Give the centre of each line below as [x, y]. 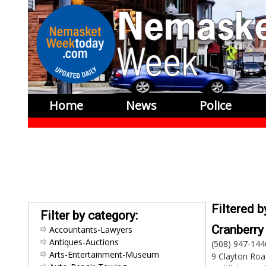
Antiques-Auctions [84, 242]
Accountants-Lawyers [91, 229]
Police [215, 105]
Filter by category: [89, 216]
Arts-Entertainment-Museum [104, 254]
